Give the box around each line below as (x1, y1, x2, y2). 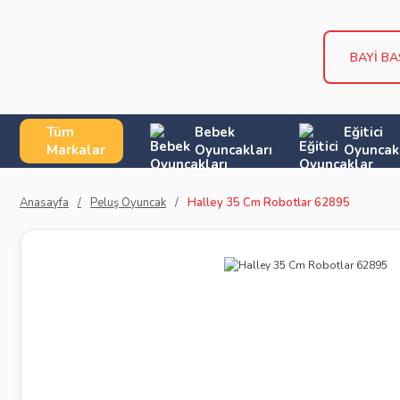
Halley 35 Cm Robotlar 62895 (187, 195, 350, 211)
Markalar (46, 141, 105, 159)
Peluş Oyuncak (90, 195, 166, 211)
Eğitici (344, 123, 383, 141)
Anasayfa (20, 195, 69, 211)
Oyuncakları (195, 141, 272, 159)
